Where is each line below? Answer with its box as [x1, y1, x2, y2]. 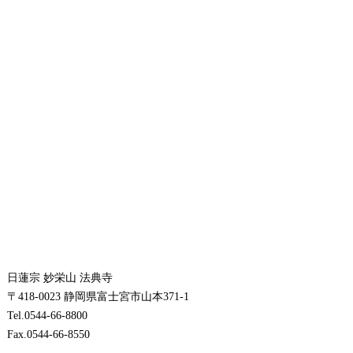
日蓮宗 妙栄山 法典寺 [6, 272, 113, 284]
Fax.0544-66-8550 [6, 329, 90, 341]
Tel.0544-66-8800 [6, 310, 87, 322]
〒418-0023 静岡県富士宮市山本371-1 [6, 291, 189, 303]
